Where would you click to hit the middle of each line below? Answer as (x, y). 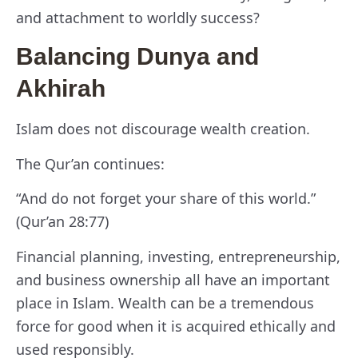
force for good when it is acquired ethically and (176, 326)
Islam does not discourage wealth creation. (163, 129)
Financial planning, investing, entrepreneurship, (178, 256)
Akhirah (61, 89)
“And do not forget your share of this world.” (166, 199)
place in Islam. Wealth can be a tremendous (165, 302)
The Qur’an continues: (90, 163)
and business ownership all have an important (173, 279)
